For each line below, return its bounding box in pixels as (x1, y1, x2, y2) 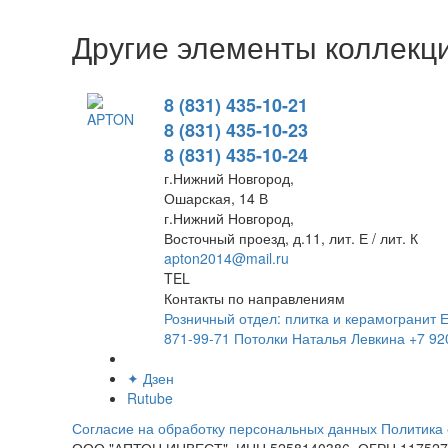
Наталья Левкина (292, 328, 405, 348)
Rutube (127, 388, 173, 408)
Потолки (234, 328, 288, 348)
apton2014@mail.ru (164, 248, 289, 268)
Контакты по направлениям (164, 288, 345, 308)
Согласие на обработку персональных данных (72, 418, 377, 438)
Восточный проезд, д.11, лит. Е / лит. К (164, 228, 418, 248)
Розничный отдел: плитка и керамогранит (164, 308, 436, 328)
